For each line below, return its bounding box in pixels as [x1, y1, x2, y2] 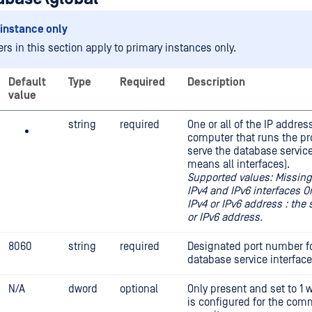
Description [187, 76, 245, 88]
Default [8, 76, 46, 88]
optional [120, 283, 158, 295]
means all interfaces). [187, 158, 290, 171]
